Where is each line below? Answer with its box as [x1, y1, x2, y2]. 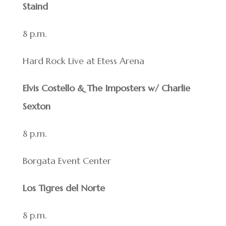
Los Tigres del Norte [22, 182, 105, 194]
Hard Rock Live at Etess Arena [22, 55, 144, 67]
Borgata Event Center [22, 155, 111, 167]
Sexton [22, 100, 50, 112]
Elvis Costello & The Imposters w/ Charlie [22, 82, 190, 94]
